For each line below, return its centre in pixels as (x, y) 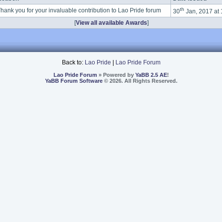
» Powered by (116, 75)
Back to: (73, 62)
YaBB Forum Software (74, 81)
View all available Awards (111, 23)
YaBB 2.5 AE (151, 75)
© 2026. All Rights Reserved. (140, 81)
